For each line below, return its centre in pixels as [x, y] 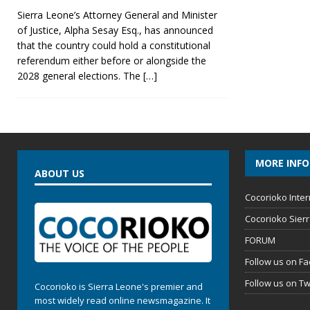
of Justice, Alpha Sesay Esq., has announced [115, 30]
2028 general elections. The [80, 76]
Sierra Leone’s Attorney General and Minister [117, 15]
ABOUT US [60, 174]
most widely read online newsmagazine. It [122, 300]
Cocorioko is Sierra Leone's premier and [119, 286]
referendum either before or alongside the [112, 61]
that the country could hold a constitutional [114, 46]
